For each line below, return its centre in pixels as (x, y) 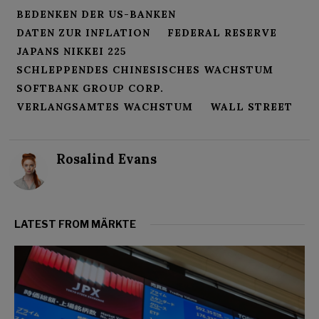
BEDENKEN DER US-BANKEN (96, 15)
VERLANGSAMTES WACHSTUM (105, 107)
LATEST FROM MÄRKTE (75, 224)
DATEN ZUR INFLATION (84, 33)
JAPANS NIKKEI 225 (72, 52)
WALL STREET (252, 107)
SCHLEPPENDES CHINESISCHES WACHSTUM (145, 70)
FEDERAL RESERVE (223, 33)
